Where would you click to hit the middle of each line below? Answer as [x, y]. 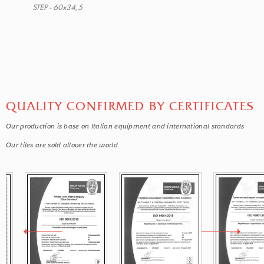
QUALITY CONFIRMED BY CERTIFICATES [130, 106]
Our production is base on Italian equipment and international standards [125, 126]
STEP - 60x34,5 [57, 8]
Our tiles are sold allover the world [62, 145]
